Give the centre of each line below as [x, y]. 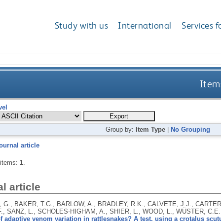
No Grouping [191, 129]
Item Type [151, 129]
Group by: [121, 129]
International [145, 26]
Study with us [81, 26]
